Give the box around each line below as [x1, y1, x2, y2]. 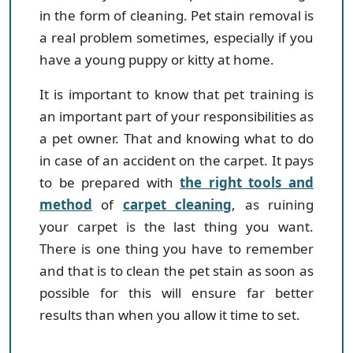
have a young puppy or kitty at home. [39, 50, 274, 69]
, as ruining [232, 195, 314, 214]
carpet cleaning [122, 195, 232, 214]
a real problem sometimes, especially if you [39, 28, 314, 47]
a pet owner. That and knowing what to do [39, 129, 314, 148]
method [39, 195, 92, 214]
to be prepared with [39, 173, 180, 192]
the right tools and [180, 173, 314, 192]
